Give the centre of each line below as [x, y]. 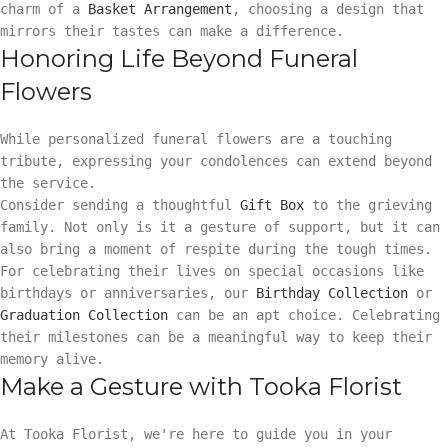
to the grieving [368, 204]
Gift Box [272, 204]
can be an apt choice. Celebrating [304, 314]
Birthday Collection [332, 292]
